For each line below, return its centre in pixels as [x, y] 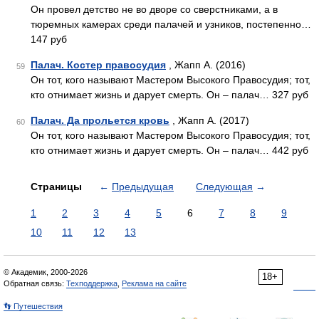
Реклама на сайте [154, 283]
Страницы [58, 187]
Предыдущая [143, 187]
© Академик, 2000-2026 [46, 272]
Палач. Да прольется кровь [100, 120]
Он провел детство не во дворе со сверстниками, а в [154, 9]
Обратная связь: [35, 283]
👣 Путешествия [33, 306]
